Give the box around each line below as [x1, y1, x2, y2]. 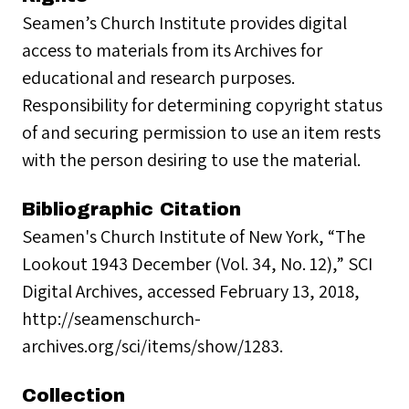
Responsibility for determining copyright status [22, 92, 383, 117]
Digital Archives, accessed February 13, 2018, [22, 278, 360, 303]
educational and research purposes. [22, 65, 295, 89]
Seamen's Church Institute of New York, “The [22, 224, 365, 248]
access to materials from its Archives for [22, 37, 322, 62]
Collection [22, 385, 125, 405]
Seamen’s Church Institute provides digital [22, 10, 347, 35]
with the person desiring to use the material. [22, 147, 361, 172]
